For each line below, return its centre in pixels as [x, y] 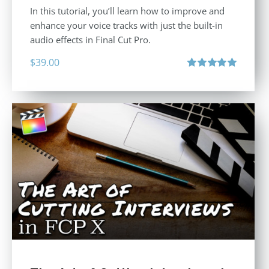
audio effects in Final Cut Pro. [90, 39]
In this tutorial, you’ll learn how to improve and [127, 11]
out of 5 [200, 86]
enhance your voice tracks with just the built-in [126, 25]
